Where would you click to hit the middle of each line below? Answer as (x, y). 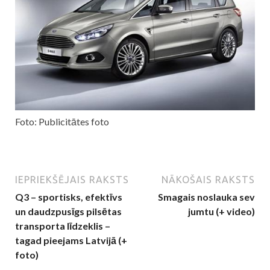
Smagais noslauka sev (206, 197)
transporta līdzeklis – (63, 226)
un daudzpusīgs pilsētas (68, 212)
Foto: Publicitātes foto (62, 122)
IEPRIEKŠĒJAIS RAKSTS (72, 180)
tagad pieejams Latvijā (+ (71, 240)
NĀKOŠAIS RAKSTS (208, 180)
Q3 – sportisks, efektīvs (69, 197)
